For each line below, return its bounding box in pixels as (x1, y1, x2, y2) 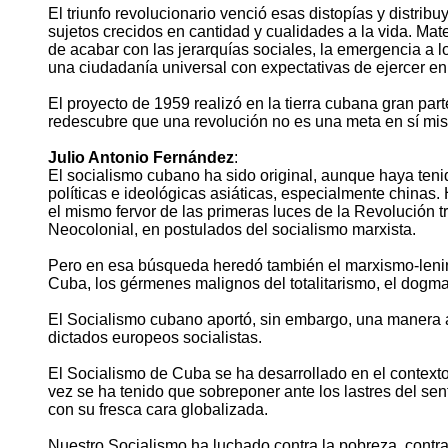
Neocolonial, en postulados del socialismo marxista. (48, 221, 416, 239)
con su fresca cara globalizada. (48, 401, 268, 419)
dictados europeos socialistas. (48, 329, 262, 347)
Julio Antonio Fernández (48, 149, 234, 167)
